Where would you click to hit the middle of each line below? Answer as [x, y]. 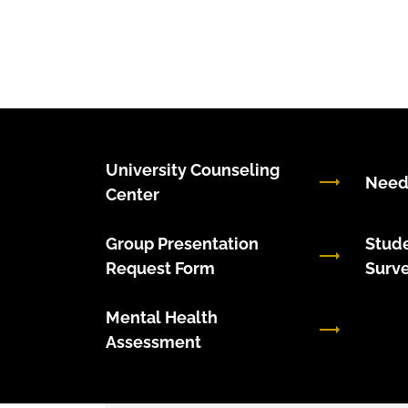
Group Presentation [182, 244]
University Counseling [192, 170]
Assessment [153, 342]
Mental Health [161, 317]
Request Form [160, 268]
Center [132, 194]
